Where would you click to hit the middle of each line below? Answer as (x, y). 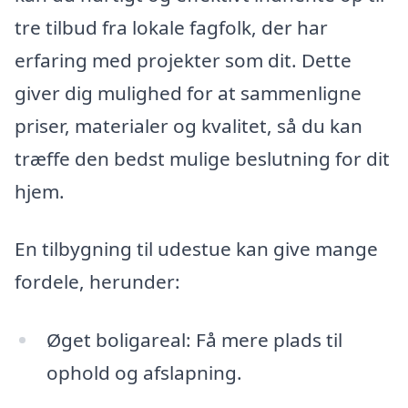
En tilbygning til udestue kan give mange (196, 249)
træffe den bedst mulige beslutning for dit (202, 158)
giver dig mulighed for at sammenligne (188, 92)
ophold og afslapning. (144, 373)
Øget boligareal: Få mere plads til (194, 340)
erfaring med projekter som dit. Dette (183, 60)
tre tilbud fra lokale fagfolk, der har (171, 27)
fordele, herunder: (97, 282)
